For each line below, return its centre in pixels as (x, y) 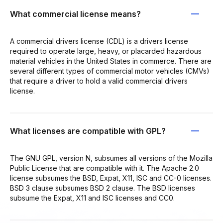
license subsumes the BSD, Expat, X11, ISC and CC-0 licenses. (111, 178)
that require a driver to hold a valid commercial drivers (99, 81)
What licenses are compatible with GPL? (88, 131)
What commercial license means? (75, 14)
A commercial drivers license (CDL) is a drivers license (99, 41)
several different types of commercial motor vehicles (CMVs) (110, 71)
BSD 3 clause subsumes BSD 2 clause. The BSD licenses (103, 188)
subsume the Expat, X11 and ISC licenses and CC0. (92, 198)
